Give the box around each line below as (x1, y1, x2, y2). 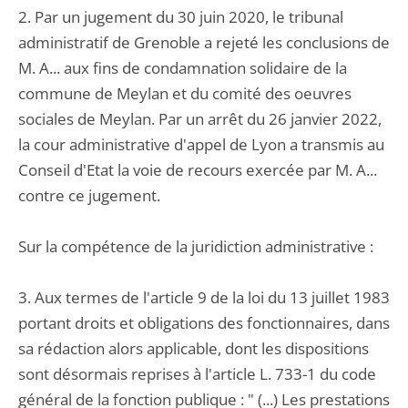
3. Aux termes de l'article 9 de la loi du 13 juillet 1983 (18, 287, 390, 308)
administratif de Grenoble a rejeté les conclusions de (18, 32, 390, 53)
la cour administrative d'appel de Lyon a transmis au (18, 134, 384, 155)
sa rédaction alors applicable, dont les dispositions (18, 338, 369, 359)
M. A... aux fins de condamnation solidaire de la (18, 57, 347, 78)
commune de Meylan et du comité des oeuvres (18, 83, 352, 104)
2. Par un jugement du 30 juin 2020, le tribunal (18, 6, 343, 27)
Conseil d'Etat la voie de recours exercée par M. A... (18, 159, 377, 180)
